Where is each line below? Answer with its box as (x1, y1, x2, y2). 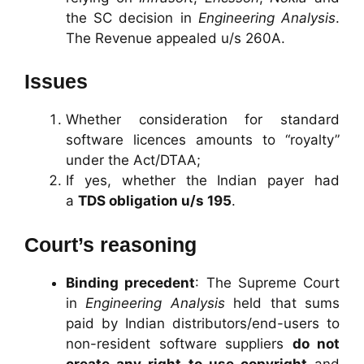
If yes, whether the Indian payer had (66, 172, 340, 189)
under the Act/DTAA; (66, 152, 201, 169)
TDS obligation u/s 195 (78, 193, 232, 210)
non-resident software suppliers (66, 335, 292, 352)
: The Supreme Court (195, 274, 340, 291)
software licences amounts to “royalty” (66, 132, 340, 149)
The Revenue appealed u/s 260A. (66, 29, 285, 46)
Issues (24, 70, 88, 93)
